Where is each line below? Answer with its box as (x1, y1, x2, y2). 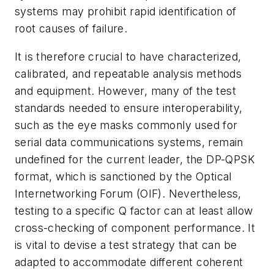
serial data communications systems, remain (15, 135, 243, 149)
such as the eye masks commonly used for (15, 118, 238, 131)
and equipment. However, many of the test (15, 84, 236, 97)
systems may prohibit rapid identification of (15, 5, 237, 18)
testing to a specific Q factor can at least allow (15, 204, 253, 217)
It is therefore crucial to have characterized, (15, 50, 242, 63)
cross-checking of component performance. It (15, 221, 256, 234)
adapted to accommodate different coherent (15, 255, 243, 268)
